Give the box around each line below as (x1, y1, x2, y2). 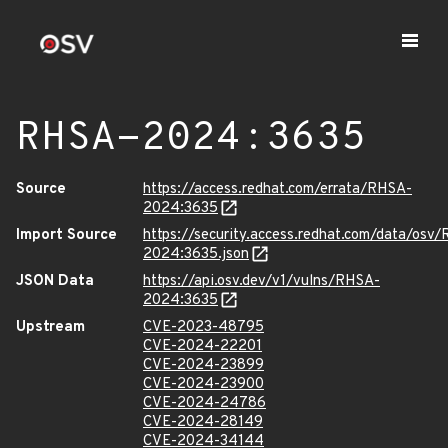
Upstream (16, 318, 85, 337)
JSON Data (16, 272, 94, 291)
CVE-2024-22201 (143, 337, 262, 356)
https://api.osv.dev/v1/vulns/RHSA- (143, 272, 380, 291)
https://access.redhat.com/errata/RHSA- (143, 180, 412, 199)
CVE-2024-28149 (143, 413, 263, 432)
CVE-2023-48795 (143, 318, 264, 337)
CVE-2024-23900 (143, 375, 264, 394)
